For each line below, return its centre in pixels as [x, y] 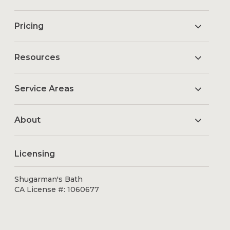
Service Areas [44, 88]
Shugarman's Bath [49, 179]
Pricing [29, 26]
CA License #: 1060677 [57, 189]
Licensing [35, 154]
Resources [37, 57]
